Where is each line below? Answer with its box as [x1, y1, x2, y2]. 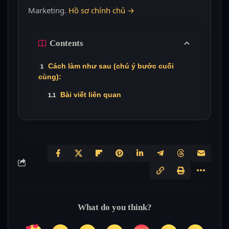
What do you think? [77, 202, 152, 213]
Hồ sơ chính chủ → [68, 5, 134, 15]
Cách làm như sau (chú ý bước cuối [48, 61, 174, 70]
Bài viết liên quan [60, 90, 121, 99]
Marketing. [28, 5, 68, 15]
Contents [49, 38, 83, 49]
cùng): [38, 72, 61, 81]
